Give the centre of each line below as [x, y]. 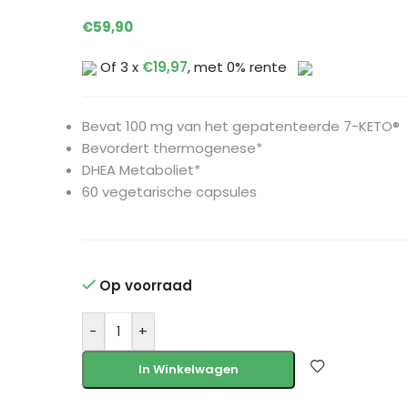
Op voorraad [146, 286]
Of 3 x [119, 67]
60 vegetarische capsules [169, 192]
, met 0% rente [239, 67]
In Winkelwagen [188, 370]
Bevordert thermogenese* [172, 148]
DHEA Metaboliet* [141, 170]
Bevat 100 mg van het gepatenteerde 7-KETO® [240, 127]
